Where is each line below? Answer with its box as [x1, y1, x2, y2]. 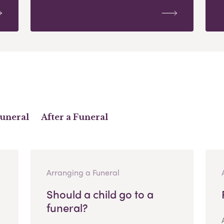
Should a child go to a [46, 185, 153, 202]
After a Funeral [40, 111, 108, 122]
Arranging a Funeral [46, 166, 119, 178]
